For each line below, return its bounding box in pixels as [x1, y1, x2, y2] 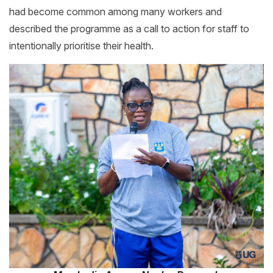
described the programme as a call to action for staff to [9, 23, 249, 35]
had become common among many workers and [9, 5, 222, 18]
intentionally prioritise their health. [9, 40, 156, 52]
